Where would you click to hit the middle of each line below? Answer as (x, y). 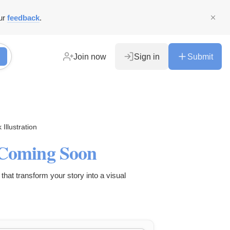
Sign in (147, 56)
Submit (200, 56)
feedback (23, 17)
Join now (90, 56)
